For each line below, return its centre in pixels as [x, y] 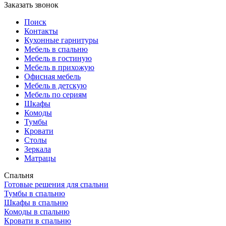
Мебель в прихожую [59, 67]
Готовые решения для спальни [56, 184]
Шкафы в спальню [36, 203]
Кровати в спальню [38, 221]
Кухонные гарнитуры [61, 40]
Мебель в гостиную [58, 58]
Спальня [19, 175]
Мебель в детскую [55, 86]
